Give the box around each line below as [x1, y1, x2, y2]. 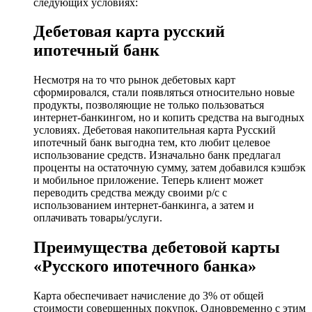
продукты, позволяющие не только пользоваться [33, 99, 264, 111]
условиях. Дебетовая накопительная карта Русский [33, 124, 276, 136]
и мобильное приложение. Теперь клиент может [33, 174, 263, 187]
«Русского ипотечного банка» [33, 257, 256, 276]
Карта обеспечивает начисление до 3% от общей [33, 290, 264, 302]
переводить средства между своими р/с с [33, 187, 227, 199]
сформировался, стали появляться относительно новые [33, 86, 295, 99]
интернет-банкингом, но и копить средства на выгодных [33, 111, 304, 124]
